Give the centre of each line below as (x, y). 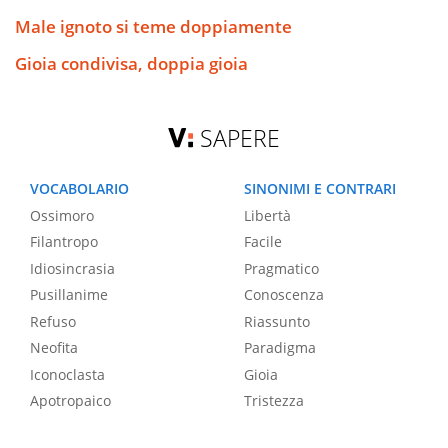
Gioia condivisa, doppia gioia (131, 64)
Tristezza (274, 401)
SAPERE (240, 138)
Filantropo (64, 242)
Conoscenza (284, 295)
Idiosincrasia (72, 268)
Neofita (54, 348)
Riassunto (277, 321)
